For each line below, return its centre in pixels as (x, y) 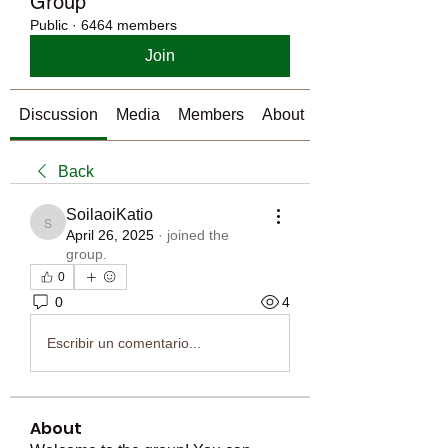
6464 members (129, 25)
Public (49, 25)
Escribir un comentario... (124, 342)
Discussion (58, 114)
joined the (198, 235)
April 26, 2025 (110, 235)
